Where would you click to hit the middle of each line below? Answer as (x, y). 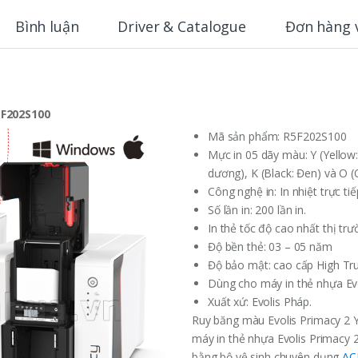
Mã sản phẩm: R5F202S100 (277, 137)
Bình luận (47, 26)
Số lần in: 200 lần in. (257, 210)
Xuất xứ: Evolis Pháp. (260, 302)
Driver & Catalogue (182, 26)
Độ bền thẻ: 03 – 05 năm (270, 247)
